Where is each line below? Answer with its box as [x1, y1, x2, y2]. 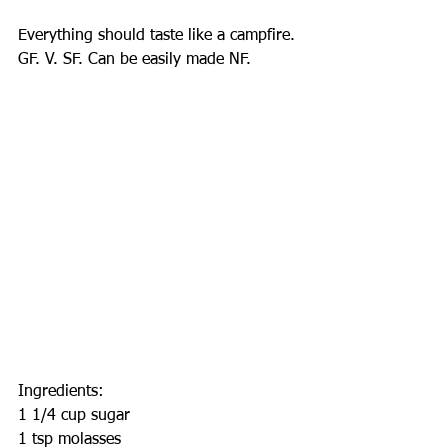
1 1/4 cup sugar [18, 408, 130, 424]
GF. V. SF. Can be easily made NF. [18, 52, 251, 68]
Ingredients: [18, 384, 104, 400]
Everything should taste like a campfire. [18, 28, 295, 44]
